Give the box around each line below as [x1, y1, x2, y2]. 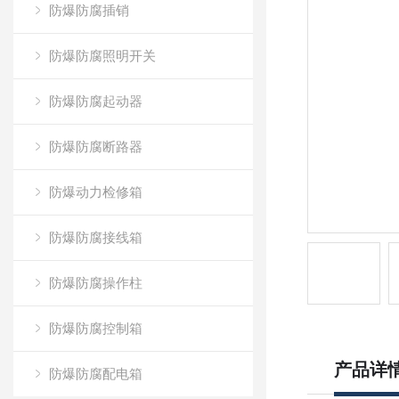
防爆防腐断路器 [49, 139, 142, 154]
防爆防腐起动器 [49, 94, 142, 109]
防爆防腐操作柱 [49, 275, 142, 290]
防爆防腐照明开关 [49, 48, 156, 63]
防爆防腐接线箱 [49, 230, 142, 245]
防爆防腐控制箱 [49, 321, 142, 336]
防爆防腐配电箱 [49, 366, 142, 381]
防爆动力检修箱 [49, 184, 142, 199]
